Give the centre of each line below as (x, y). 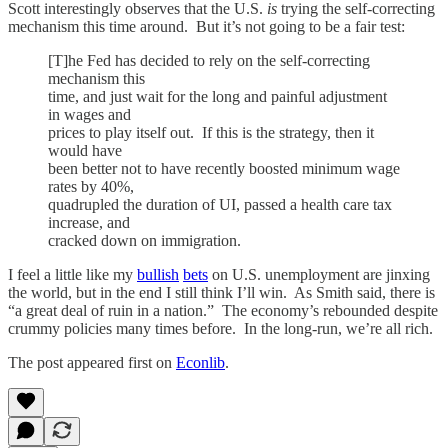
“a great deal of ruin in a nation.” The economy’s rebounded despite (223, 310)
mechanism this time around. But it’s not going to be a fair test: (206, 26)
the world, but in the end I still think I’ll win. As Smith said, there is (221, 292)
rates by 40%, (91, 186)
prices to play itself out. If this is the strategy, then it (211, 132)
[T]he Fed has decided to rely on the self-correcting (209, 60)
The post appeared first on (92, 362)
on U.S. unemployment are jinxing (319, 274)
